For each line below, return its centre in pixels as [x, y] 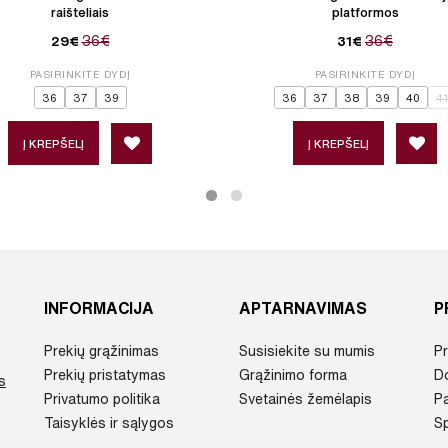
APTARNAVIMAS [303, 308]
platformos [365, 13]
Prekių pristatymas [105, 375]
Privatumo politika [102, 399]
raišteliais [80, 13]
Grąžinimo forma [293, 375]
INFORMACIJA [99, 308]
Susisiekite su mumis [307, 351]
